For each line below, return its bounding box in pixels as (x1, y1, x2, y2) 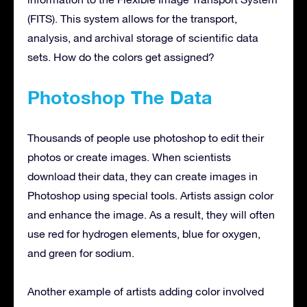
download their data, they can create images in (27, 169, 258, 182)
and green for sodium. (27, 246, 134, 259)
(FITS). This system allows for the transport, (27, 12, 237, 25)
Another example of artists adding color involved (27, 284, 264, 297)
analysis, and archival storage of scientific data (27, 31, 258, 44)
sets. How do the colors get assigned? (27, 50, 214, 63)
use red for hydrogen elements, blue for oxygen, (27, 227, 260, 240)
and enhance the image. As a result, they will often (27, 208, 275, 221)
